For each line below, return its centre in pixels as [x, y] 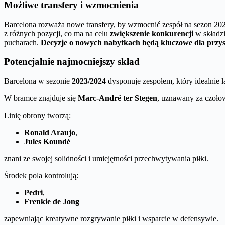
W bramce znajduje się [41, 98]
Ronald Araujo [50, 132]
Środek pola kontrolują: [41, 175]
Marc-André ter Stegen [118, 98]
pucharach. [22, 42]
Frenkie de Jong [52, 201]
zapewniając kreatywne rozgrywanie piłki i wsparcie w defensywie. [111, 218]
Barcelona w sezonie [38, 81]
